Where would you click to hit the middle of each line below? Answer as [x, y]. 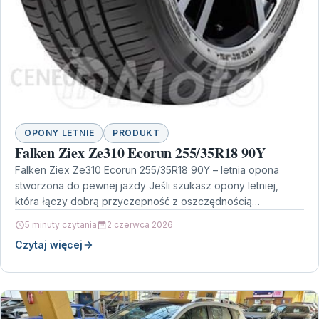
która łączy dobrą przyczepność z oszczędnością [134, 202]
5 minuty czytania [61, 225]
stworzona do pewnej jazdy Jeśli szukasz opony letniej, [147, 186]
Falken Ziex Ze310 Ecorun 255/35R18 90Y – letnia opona [147, 170]
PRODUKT [136, 133]
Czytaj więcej [49, 245]
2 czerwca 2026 [140, 225]
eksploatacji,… [48, 217]
